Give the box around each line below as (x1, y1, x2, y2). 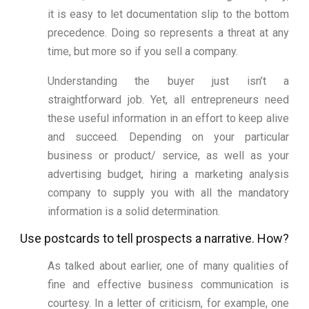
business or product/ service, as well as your (48, 149, 289, 163)
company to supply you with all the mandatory (48, 186, 289, 200)
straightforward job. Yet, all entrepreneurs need (48, 93, 289, 107)
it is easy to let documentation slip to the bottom (48, 8, 289, 21)
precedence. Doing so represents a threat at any (48, 26, 289, 40)
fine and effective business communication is (48, 278, 289, 292)
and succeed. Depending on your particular (48, 130, 289, 144)
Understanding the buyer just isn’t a (48, 74, 289, 88)
